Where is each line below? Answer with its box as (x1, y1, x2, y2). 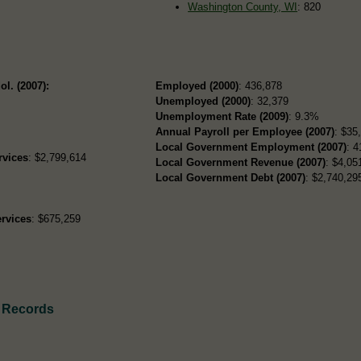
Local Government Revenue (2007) (156, 156, 326, 169)
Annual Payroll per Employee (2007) (156, 126, 335, 139)
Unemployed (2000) (156, 95, 251, 108)
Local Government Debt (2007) (156, 172, 306, 185)
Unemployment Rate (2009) (156, 110, 289, 123)
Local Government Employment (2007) (156, 141, 347, 154)
